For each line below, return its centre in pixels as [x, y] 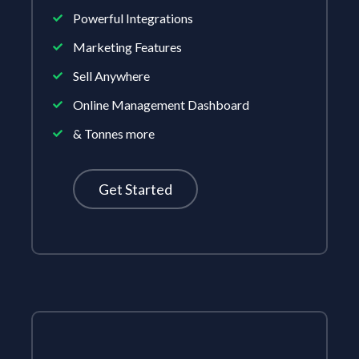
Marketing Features [127, 47]
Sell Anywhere [111, 76]
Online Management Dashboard [161, 105]
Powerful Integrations [133, 18]
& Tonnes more [114, 134]
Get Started [135, 190]
